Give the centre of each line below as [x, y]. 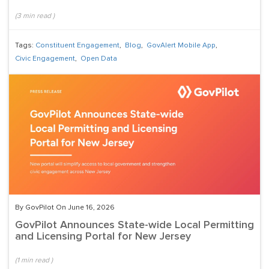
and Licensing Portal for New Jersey [103, 237]
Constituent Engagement [77, 46]
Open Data [99, 59]
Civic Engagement [45, 59]
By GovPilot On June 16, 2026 [65, 208]
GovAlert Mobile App [181, 46]
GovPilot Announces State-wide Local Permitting [134, 225]
